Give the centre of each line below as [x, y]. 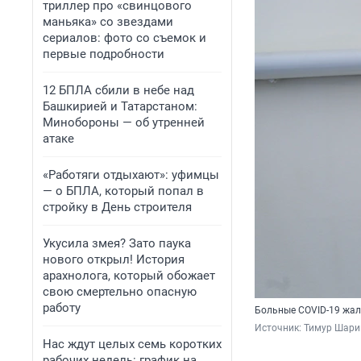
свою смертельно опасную [120, 292]
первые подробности [104, 54]
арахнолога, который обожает [129, 276]
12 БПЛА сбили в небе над [118, 90]
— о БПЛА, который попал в [123, 191]
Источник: [279, 328]
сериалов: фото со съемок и [124, 38]
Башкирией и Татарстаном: [120, 106]
